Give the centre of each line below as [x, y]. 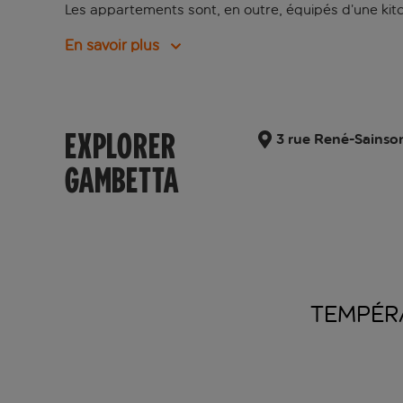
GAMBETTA [122, 180]
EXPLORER [121, 146]
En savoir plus [112, 46]
